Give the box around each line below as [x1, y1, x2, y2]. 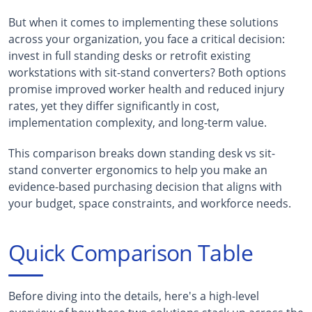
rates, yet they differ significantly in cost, [8, 97, 219, 114]
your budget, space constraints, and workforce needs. [8, 195, 291, 211]
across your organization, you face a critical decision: [8, 31, 285, 47]
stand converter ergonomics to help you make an [8, 162, 267, 178]
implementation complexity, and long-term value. [8, 114, 267, 130]
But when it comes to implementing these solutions [8, 14, 279, 30]
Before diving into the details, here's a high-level [8, 288, 259, 304]
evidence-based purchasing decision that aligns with [8, 178, 282, 194]
